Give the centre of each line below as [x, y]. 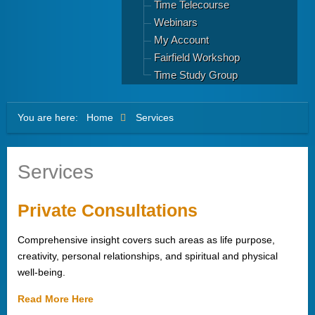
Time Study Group [196, 75]
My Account [181, 40]
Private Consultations [108, 211]
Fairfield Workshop [197, 57]
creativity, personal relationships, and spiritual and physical [148, 256]
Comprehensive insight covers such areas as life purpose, [146, 240]
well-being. [41, 272]
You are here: [51, 117]
